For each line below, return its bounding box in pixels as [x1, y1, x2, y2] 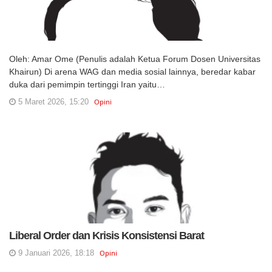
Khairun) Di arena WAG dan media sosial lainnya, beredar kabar [9, 67, 256, 76]
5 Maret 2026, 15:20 [16, 97, 89, 106]
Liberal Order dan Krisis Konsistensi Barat [9, 229, 204, 242]
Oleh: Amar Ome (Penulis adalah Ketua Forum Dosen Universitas [9, 54, 260, 64]
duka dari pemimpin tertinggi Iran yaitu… [9, 80, 165, 89]
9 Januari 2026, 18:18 [16, 248, 94, 257]
